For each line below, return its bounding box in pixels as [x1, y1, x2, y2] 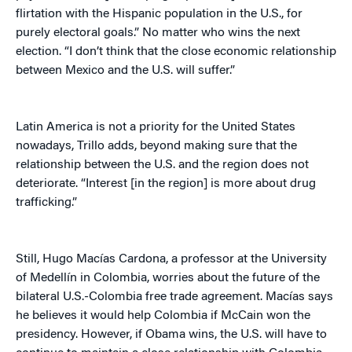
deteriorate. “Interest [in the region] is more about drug [16, 178, 316, 191]
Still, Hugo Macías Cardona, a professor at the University [16, 253, 327, 266]
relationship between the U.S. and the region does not [16, 159, 309, 172]
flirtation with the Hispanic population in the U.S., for [16, 8, 302, 21]
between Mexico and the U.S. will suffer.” [16, 64, 235, 78]
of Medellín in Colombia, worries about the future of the [16, 272, 320, 285]
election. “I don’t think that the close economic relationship [16, 46, 336, 59]
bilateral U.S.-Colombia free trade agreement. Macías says [16, 291, 333, 304]
